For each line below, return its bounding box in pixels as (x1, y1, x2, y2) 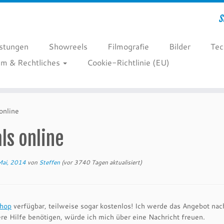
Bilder (168, 40, 190, 52)
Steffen (39, 157, 60, 166)
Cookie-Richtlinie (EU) (86, 56, 169, 68)
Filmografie (107, 40, 149, 52)
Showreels (48, 40, 87, 52)
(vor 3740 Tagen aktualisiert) (60, 157, 142, 166)
